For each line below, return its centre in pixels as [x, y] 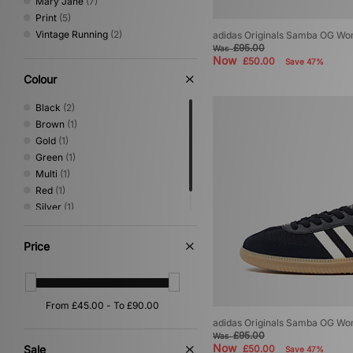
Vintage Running [72, 34]
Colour [40, 79]
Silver [48, 207]
